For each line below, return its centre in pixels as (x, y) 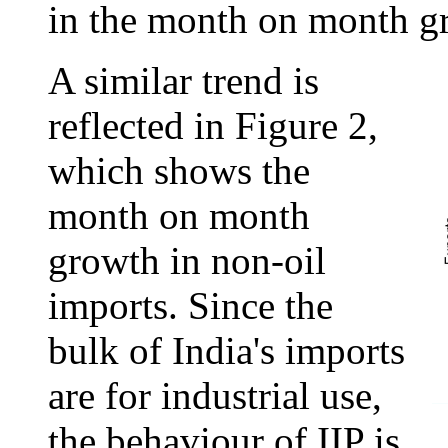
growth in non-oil (187, 261)
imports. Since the (190, 306)
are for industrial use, (215, 396)
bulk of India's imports (226, 351)
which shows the (179, 171)
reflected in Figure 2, (213, 126)
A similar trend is (183, 81)
